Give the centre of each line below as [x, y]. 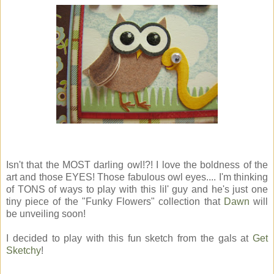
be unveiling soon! [46, 214]
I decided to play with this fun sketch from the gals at [129, 239]
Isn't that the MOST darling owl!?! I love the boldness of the [137, 165]
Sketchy [24, 251]
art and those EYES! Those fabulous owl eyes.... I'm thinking [137, 177]
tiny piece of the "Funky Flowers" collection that [115, 202]
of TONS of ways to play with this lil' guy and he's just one [137, 190]
